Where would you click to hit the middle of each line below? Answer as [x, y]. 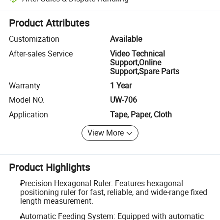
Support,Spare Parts [145, 71]
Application [29, 114]
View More [106, 133]
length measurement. [56, 201]
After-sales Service [41, 53]
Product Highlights [50, 167]
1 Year [121, 85]
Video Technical [137, 53]
